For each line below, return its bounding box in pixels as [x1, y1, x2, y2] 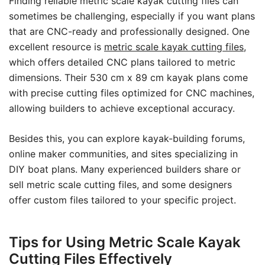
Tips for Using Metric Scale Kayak [9, 234, 241, 251]
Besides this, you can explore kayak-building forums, [9, 132, 245, 144]
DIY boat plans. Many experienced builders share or [9, 163, 241, 175]
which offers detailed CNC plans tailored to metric [9, 56, 235, 68]
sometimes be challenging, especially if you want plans [9, 10, 255, 22]
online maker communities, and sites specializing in [9, 148, 238, 160]
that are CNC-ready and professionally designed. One [9, 25, 250, 37]
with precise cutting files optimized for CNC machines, [9, 87, 254, 99]
